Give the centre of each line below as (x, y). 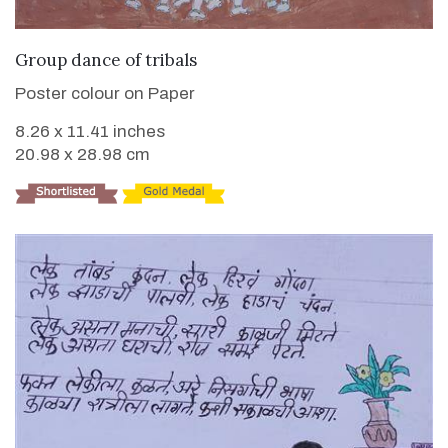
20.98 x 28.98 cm (82, 154)
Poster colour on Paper (105, 93)
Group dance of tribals (106, 59)
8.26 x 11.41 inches (90, 131)
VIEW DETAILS (224, 57)
